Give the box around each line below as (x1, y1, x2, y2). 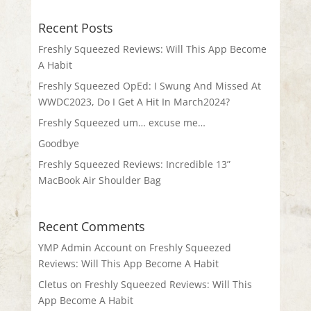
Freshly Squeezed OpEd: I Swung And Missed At (37, 79, 261, 93)
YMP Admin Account (37, 241, 132, 255)
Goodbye (37, 137, 79, 151)
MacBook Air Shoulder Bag (37, 174, 161, 187)
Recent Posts (37, 19, 113, 37)
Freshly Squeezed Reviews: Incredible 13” (37, 158, 230, 171)
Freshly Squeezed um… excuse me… (37, 116, 205, 130)
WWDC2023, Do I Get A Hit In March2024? (37, 95, 230, 109)
